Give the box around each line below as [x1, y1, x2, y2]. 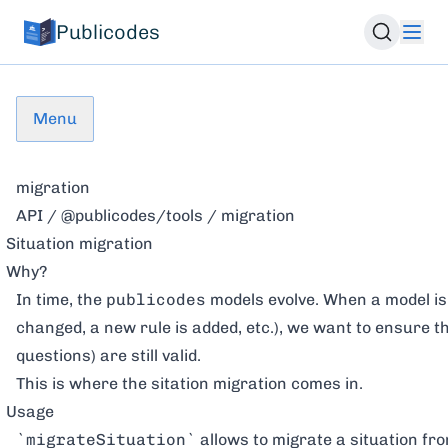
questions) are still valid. [16, 346, 201, 365]
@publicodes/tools [61, 206, 203, 225]
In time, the [16, 290, 106, 309]
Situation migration [6, 234, 153, 253]
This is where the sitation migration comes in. [16, 374, 363, 393]
